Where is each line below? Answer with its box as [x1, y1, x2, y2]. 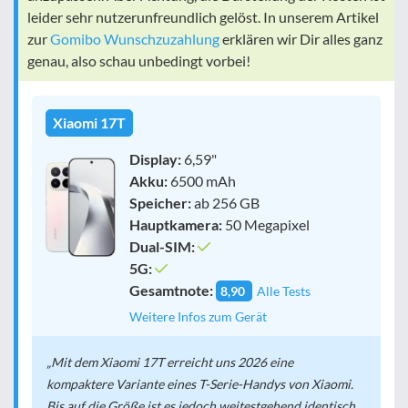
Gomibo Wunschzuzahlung [50, 29, 219, 47]
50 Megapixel [222, 215, 310, 233]
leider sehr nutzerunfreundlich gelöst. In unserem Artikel [27, 7, 379, 25]
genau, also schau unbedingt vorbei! [27, 51, 250, 69]
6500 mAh [168, 171, 236, 189]
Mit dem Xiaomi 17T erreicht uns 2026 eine [51, 353, 293, 370]
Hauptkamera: [129, 215, 222, 233]
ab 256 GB [191, 193, 260, 211]
